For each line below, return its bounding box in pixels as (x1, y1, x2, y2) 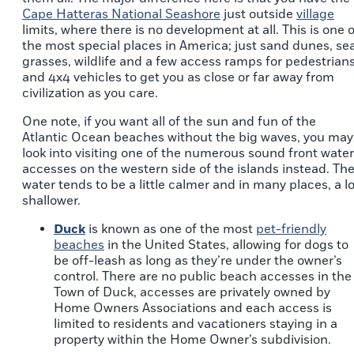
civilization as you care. (22, 85, 158, 102)
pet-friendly (256, 221, 326, 238)
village (296, 6, 334, 23)
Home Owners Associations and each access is (54, 300, 332, 317)
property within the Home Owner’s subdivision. (54, 332, 331, 348)
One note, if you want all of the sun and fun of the (22, 114, 316, 130)
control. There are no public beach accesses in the (54, 269, 352, 285)
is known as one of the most (85, 221, 256, 238)
